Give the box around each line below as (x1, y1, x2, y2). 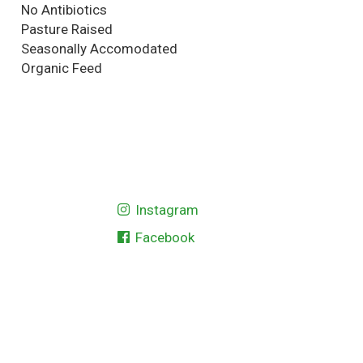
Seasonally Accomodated (21, 41, 177, 58)
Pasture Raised (21, 21, 113, 38)
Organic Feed (21, 60, 102, 77)
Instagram (132, 202, 199, 219)
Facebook (132, 229, 195, 246)
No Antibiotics (21, 2, 107, 19)
